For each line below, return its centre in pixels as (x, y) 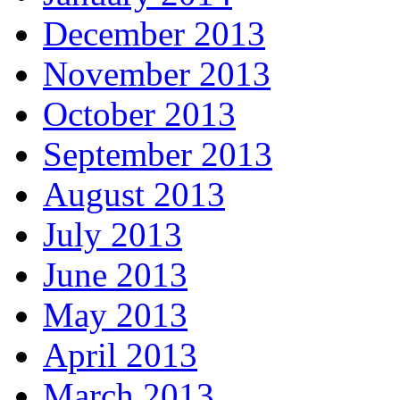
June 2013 (115, 275)
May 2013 (115, 315)
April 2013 (120, 355)
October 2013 (139, 114)
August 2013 (134, 195)
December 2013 (154, 34)
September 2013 (158, 154)
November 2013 (157, 74)
